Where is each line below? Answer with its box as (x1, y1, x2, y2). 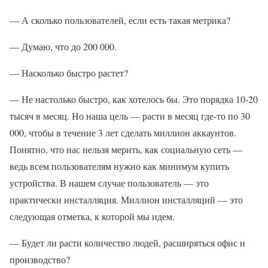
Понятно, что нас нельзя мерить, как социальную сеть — (10, 143, 242, 156)
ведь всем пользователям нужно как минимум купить (10, 160, 229, 172)
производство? (10, 253, 70, 266)
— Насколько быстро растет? (10, 66, 128, 79)
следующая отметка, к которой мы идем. (10, 210, 175, 223)
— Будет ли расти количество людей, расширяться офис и (10, 236, 245, 249)
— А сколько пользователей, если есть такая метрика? (10, 14, 230, 26)
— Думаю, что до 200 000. (10, 40, 117, 53)
